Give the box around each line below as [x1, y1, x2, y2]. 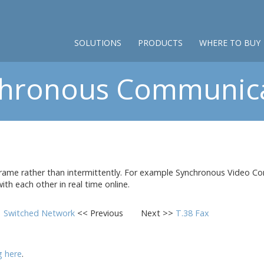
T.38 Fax [176, 207, 209, 219]
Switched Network [4, 207, 77, 219]
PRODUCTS [138, 37, 183, 48]
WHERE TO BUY [199, 37, 260, 48]
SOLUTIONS [74, 37, 121, 48]
